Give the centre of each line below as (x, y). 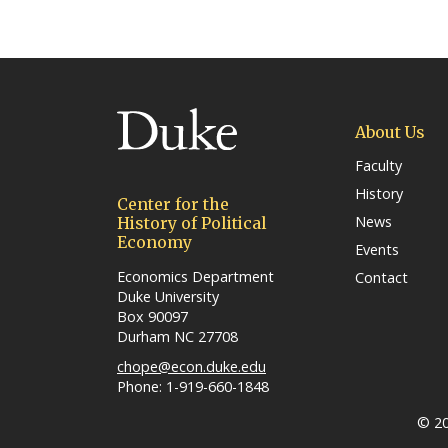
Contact (381, 278)
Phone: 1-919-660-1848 (193, 387)
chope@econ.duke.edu (191, 367)
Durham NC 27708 (177, 336)
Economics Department (195, 276)
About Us (389, 132)
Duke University (168, 296)
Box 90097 (152, 316)
